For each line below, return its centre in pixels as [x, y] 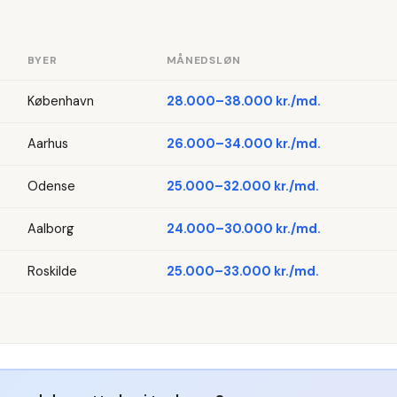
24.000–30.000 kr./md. [243, 228]
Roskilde [52, 271]
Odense [51, 186]
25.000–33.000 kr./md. [242, 271]
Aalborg [51, 228]
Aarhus [47, 143]
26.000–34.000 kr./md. [243, 143]
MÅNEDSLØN [204, 60]
